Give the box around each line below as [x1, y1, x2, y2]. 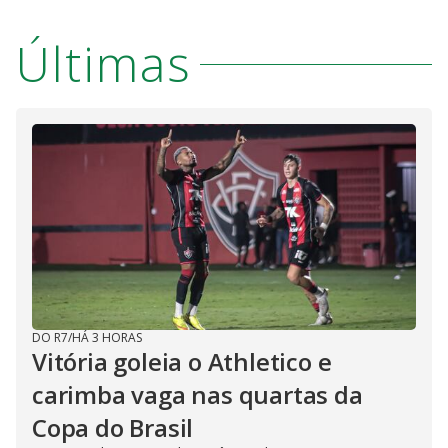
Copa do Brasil [32, 411, 194, 445]
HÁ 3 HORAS [72, 329, 142, 347]
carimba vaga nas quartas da [32, 378, 363, 412]
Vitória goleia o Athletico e [32, 345, 332, 379]
